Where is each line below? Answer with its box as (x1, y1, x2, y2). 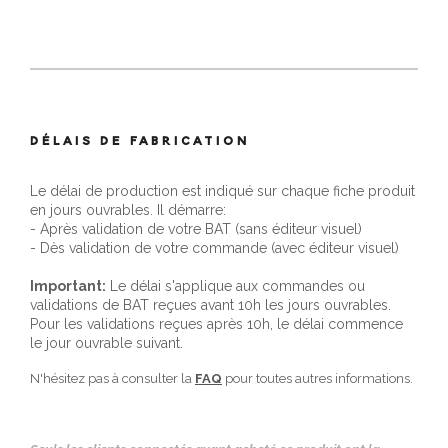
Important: (30, 277, 106, 294)
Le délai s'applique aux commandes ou (106, 277, 365, 294)
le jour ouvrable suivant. (30, 334, 183, 351)
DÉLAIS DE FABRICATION (30, 129, 251, 150)
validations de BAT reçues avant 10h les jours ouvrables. (30, 296, 391, 313)
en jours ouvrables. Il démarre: (30, 201, 226, 218)
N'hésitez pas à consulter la (30, 370, 195, 386)
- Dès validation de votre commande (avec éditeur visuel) (30, 239, 399, 256)
